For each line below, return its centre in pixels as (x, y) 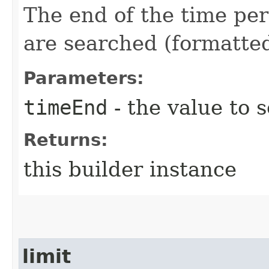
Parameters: (84, 78)
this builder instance (130, 169)
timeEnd (65, 107)
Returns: (66, 140)
